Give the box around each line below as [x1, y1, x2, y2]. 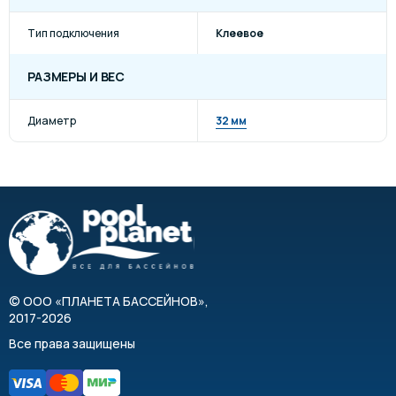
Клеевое [216, 25, 263, 41]
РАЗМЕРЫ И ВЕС [27, 68, 126, 85]
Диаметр [27, 112, 76, 128]
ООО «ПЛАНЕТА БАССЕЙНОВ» [23, 293, 205, 309]
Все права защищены [9, 335, 135, 352]
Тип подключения [27, 25, 119, 41]
